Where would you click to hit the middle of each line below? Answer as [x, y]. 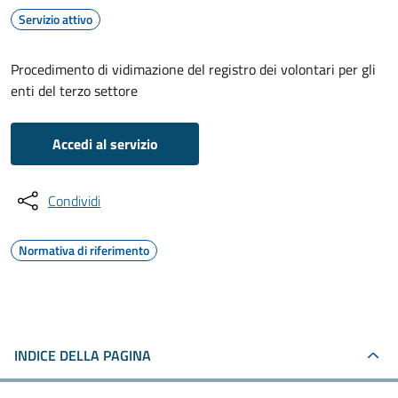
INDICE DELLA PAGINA [83, 355]
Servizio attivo [56, 19]
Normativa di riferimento [84, 250]
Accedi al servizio [105, 144]
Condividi [74, 201]
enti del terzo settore [74, 91]
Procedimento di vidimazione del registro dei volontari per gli [193, 69]
